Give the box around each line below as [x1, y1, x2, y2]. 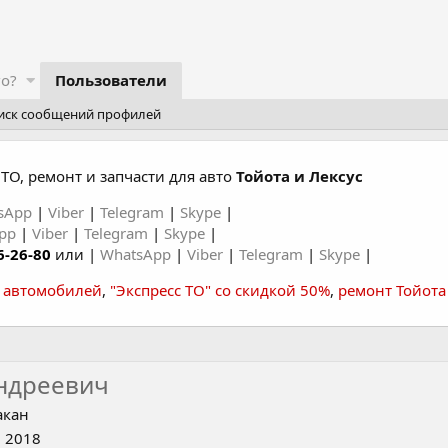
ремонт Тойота [338, 280, 446, 300]
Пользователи [54, 70, 167, 90]
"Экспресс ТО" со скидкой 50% [110, 280, 330, 300]
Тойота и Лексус [236, 166, 363, 186]
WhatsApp [100, 244, 175, 264]
